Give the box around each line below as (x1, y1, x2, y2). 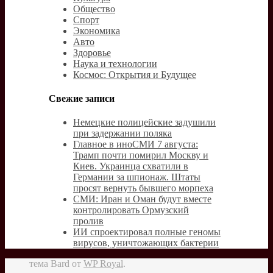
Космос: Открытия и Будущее (73, 69, 196, 80)
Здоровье (73, 47, 111, 58)
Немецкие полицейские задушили (73, 117, 216, 128)
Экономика (73, 25, 120, 36)
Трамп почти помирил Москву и (73, 150, 208, 161)
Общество (73, 3, 115, 14)
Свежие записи (49, 93, 115, 104)
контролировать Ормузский (73, 205, 189, 216)
